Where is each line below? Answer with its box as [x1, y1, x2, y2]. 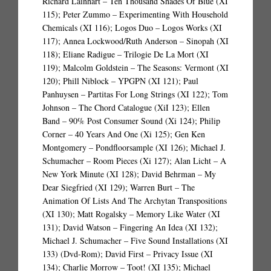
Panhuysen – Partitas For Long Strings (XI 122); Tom [42, 88, 228, 100]
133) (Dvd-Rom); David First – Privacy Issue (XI [42, 248, 213, 260]
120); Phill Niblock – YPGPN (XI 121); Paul [42, 75, 198, 87]
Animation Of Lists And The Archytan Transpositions [42, 195, 227, 206]
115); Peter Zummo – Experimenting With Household [42, 8, 228, 20]
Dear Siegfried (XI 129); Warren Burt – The [42, 181, 195, 193]
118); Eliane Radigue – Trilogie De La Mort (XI [42, 48, 209, 60]
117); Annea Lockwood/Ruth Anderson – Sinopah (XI [42, 35, 229, 47]
